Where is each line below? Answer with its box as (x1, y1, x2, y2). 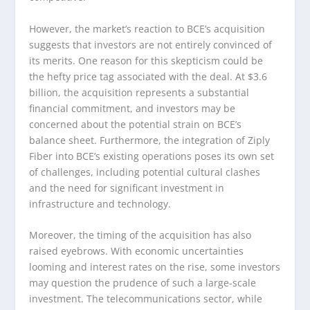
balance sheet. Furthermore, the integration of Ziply (29, 133, 271, 147)
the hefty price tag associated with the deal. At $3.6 (29, 69, 268, 83)
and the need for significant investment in (29, 181, 225, 194)
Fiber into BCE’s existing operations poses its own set (29, 149, 275, 163)
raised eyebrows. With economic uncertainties (29, 244, 244, 257)
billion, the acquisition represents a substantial (29, 85, 250, 99)
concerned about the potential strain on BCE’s (29, 117, 242, 131)
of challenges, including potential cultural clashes (29, 165, 261, 179)
